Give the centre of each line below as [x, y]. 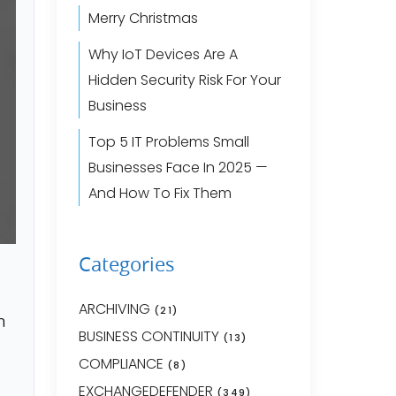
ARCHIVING [114, 309]
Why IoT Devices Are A [163, 54]
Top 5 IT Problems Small [168, 142]
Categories [126, 264]
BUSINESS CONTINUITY [148, 336]
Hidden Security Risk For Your [184, 80]
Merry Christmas [143, 18]
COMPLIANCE [121, 364]
